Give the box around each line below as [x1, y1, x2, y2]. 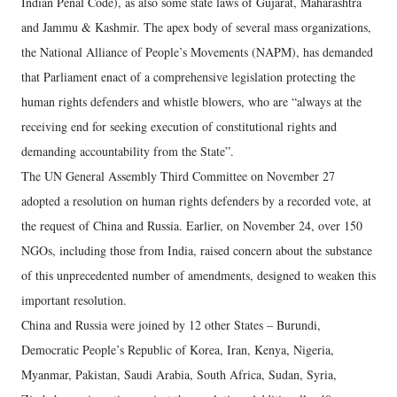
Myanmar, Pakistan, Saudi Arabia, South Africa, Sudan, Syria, [21, 366, 337, 383]
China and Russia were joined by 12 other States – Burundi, [21, 316, 321, 333]
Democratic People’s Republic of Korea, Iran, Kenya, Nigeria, [21, 341, 334, 358]
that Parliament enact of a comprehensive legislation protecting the [21, 68, 355, 85]
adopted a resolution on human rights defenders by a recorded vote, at [21, 192, 371, 209]
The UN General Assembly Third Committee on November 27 [21, 167, 335, 184]
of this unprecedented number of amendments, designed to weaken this [21, 267, 376, 284]
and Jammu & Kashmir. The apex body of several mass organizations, [21, 19, 371, 35]
